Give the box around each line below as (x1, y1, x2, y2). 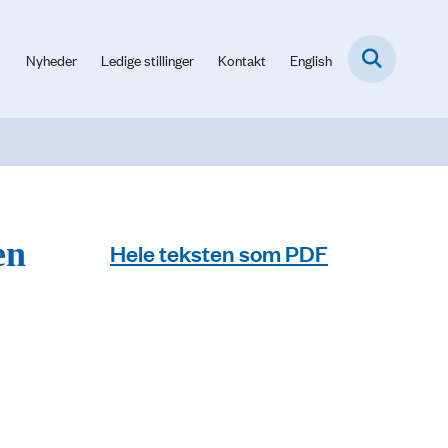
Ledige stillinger (101, 48, 194, 70)
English (290, 48, 332, 70)
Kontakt (218, 48, 266, 70)
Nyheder (26, 48, 77, 70)
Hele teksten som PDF (110, 237, 328, 267)
